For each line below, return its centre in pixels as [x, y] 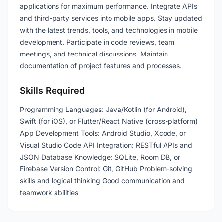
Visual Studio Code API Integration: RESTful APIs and [106, 145]
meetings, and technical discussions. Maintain [94, 54]
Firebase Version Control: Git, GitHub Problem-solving [106, 169]
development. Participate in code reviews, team [97, 42]
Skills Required [52, 90]
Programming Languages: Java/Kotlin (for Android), [103, 109]
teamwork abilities [49, 193]
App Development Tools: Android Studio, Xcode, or [103, 133]
